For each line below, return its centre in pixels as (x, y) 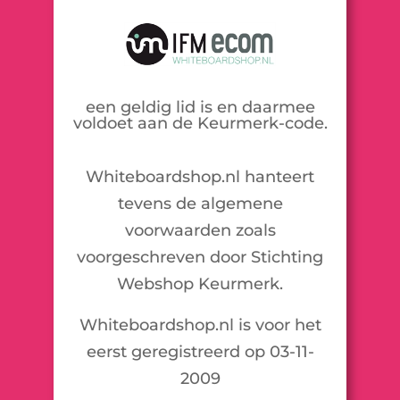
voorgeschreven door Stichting (200, 258)
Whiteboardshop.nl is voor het (200, 325)
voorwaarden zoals (200, 231)
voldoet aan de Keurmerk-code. (200, 124)
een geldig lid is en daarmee (200, 108)
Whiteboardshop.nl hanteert (200, 177)
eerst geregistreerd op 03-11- (200, 352)
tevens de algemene (200, 204)
